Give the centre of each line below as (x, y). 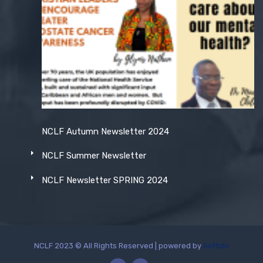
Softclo (216, 246)
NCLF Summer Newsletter (94, 156)
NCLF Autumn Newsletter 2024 (105, 131)
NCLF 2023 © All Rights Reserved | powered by (119, 246)
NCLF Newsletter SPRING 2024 (104, 180)
